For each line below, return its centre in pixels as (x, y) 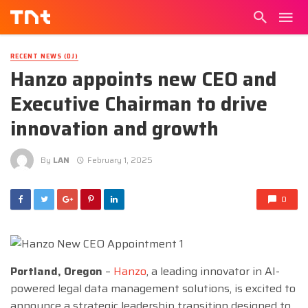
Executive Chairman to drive (139, 104)
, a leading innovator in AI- (213, 272)
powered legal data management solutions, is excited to (153, 289)
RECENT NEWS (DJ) (44, 56)
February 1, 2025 (120, 159)
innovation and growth (114, 129)
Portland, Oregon (56, 272)
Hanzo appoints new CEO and (143, 79)
